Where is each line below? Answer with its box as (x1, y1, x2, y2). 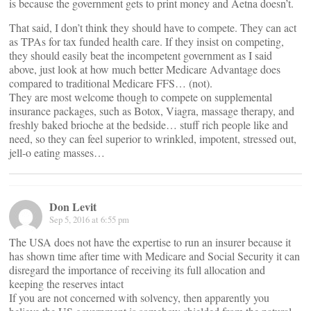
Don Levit (49, 199, 96, 215)
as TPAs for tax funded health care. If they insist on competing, (9, 34, 284, 49)
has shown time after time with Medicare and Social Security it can (9, 249, 300, 263)
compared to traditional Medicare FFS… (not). (9, 76, 212, 90)
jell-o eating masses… (9, 145, 105, 160)
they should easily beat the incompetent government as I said (9, 48, 272, 62)
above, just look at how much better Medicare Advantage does (9, 62, 280, 76)
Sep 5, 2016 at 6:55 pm (49, 213, 129, 226)
